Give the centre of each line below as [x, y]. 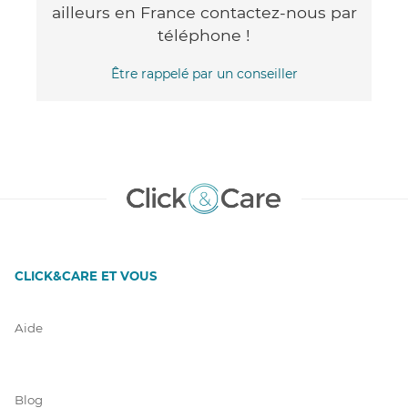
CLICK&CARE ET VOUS [86, 275]
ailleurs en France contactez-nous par [204, 12]
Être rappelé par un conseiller [204, 73]
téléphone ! [204, 35]
